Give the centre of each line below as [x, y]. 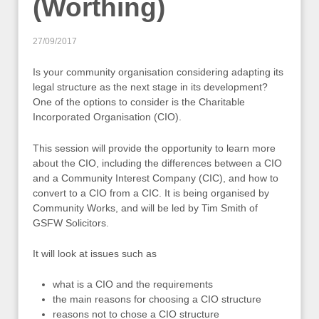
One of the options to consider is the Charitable [139, 102]
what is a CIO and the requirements [133, 284]
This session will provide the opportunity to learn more [154, 148]
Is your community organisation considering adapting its [158, 72]
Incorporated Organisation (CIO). [107, 117]
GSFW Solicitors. [71, 223]
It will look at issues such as [95, 253]
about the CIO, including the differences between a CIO [157, 163]
